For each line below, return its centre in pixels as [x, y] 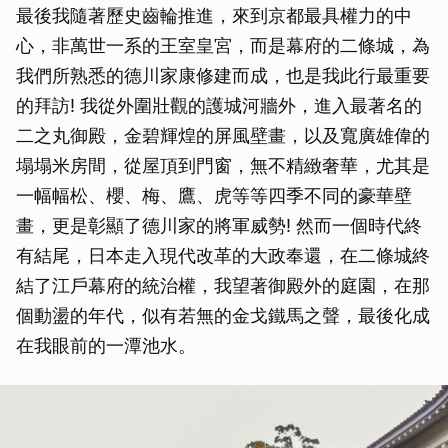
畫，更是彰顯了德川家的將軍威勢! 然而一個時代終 [219, 225]
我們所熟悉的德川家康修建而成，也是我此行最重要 [223, 75]
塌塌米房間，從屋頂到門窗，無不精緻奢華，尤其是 [223, 165]
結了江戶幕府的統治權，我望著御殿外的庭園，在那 [223, 285]
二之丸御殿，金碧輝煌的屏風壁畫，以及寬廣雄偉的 [223, 135]
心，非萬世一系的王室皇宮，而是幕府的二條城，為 [223, 45]
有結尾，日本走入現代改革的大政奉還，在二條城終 [223, 255]
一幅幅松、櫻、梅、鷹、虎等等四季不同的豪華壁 [214, 195]
